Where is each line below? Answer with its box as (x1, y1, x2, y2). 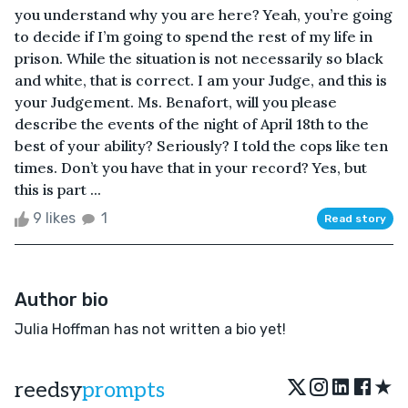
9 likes (29, 209, 79, 227)
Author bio (15, 288, 108, 311)
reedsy (15, 376, 82, 403)
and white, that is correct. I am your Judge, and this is (15, 70, 387, 89)
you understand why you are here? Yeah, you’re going (15, 5, 393, 24)
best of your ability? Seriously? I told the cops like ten (15, 136, 388, 155)
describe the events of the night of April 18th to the (15, 114, 369, 133)
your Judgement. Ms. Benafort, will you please (15, 92, 337, 111)
